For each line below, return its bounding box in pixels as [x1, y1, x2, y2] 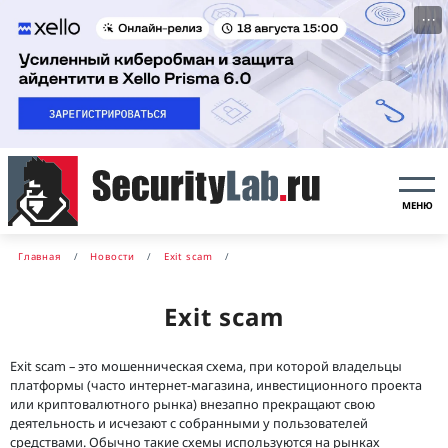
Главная [18, 249, 62, 263]
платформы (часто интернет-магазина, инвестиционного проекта [10, 375, 422, 394]
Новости [90, 249, 136, 263]
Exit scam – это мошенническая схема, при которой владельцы [10, 356, 402, 375]
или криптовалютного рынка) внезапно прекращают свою [10, 394, 375, 413]
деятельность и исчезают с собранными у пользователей [10, 413, 368, 432]
